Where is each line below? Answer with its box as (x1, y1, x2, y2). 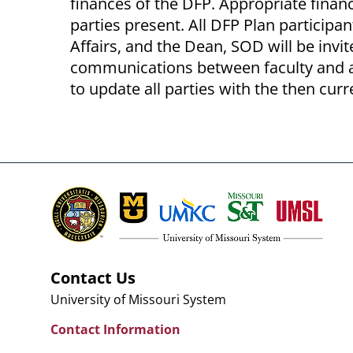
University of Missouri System (50, 291, 226, 309)
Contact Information (50, 321, 180, 339)
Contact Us (50, 267, 136, 289)
